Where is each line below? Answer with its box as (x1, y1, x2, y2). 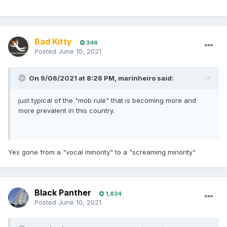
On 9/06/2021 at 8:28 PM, (29, 74, 118, 83)
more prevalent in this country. (18, 106, 115, 115)
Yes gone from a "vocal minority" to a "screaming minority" (8, 148, 196, 157)
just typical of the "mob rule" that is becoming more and (18, 96, 196, 105)
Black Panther (34, 187, 91, 198)
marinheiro (118, 74, 156, 83)
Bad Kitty (34, 36, 72, 47)
